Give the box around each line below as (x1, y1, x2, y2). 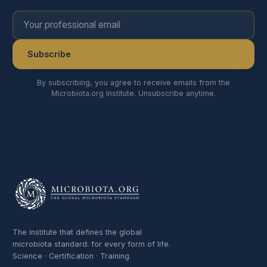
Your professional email (11, 11, 119, 24)
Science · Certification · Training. (12, 252, 131, 261)
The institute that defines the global (12, 228, 142, 237)
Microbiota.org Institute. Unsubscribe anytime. (51, 89, 216, 98)
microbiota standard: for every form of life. (12, 240, 170, 249)
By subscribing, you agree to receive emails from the (37, 78, 230, 88)
